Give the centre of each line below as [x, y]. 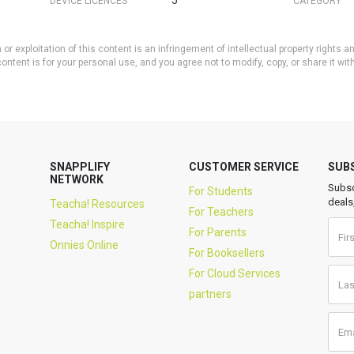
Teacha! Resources [98, 204]
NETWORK [77, 179]
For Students [220, 191]
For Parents [217, 232]
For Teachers [221, 212]
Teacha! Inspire [88, 224]
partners [210, 294]
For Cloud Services [234, 273]
